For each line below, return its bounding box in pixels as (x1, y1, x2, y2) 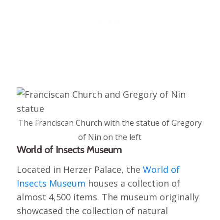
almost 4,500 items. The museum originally (16, 191, 199, 203)
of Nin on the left (78, 131, 142, 142)
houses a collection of (85, 177, 180, 190)
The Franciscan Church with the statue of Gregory (18, 117, 202, 128)
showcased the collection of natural (16, 205, 168, 217)
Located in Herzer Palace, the (16, 164, 143, 176)
